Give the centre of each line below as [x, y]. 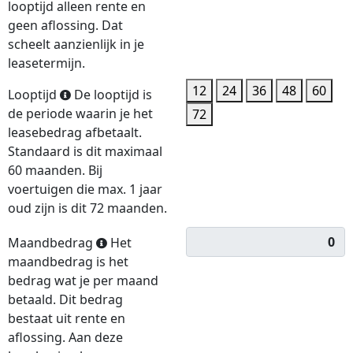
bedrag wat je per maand [83, 281]
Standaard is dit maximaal [85, 151]
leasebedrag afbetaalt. [75, 132]
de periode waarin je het [80, 113]
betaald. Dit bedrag [65, 299]
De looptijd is [113, 95]
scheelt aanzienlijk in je [76, 44]
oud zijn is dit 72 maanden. [87, 208]
